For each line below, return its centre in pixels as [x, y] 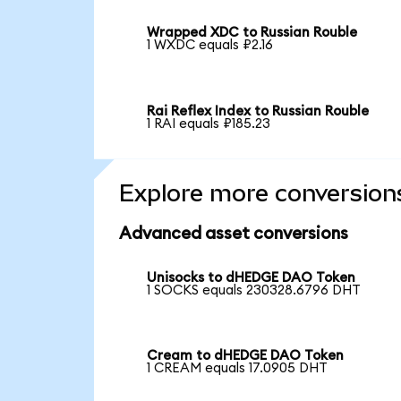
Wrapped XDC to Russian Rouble [252, 33]
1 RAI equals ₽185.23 [209, 124]
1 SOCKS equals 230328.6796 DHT [254, 290]
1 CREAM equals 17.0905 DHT [238, 369]
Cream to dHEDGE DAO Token [246, 356]
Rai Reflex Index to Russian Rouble [258, 112]
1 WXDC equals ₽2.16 [210, 46]
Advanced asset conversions [233, 234]
